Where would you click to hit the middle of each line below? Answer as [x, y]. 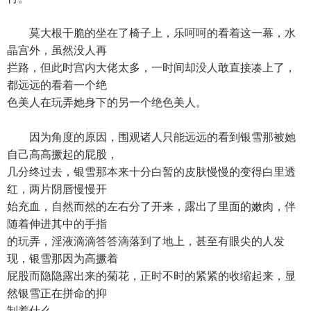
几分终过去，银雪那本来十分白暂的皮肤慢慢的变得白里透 [151, 172]
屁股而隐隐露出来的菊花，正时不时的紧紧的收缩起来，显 [151, 276]
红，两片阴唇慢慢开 [57, 189]
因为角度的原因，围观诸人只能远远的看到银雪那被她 [151, 137]
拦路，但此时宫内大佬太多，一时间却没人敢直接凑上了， [151, 68]
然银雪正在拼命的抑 [57, 293]
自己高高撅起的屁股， [62, 154]
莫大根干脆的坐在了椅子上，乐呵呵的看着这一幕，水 [151, 33]
